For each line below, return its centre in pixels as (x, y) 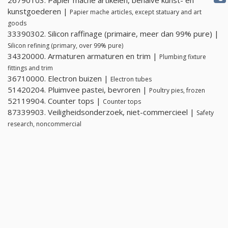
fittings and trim (30, 68)
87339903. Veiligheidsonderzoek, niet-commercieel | (102, 112)
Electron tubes (131, 79)
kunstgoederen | (39, 11)
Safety (205, 113)
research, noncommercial (45, 124)
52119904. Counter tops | (55, 101)
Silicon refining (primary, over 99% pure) (65, 46)
